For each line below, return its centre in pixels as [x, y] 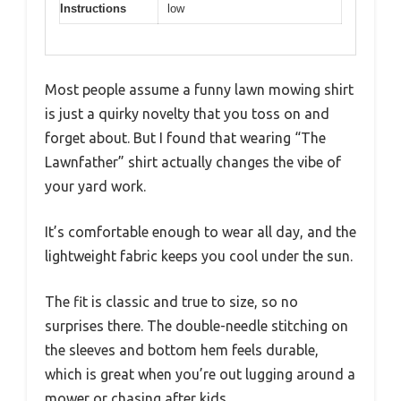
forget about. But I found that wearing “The [185, 138]
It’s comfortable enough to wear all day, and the [200, 232]
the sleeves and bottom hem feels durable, [182, 350]
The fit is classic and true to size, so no [171, 302]
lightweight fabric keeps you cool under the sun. [199, 256]
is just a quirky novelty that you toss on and [187, 114]
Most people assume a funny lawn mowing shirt [199, 90]
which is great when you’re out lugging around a [200, 375]
